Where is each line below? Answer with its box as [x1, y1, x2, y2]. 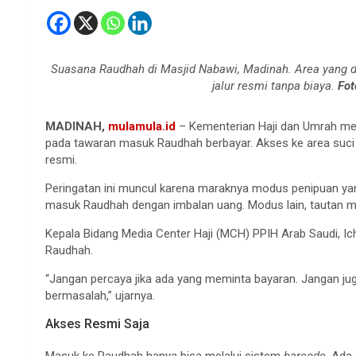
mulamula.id [108, 119, 176, 134]
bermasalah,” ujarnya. [45, 288, 155, 304]
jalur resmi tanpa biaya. [211, 79, 338, 94]
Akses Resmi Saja [45, 316, 149, 332]
